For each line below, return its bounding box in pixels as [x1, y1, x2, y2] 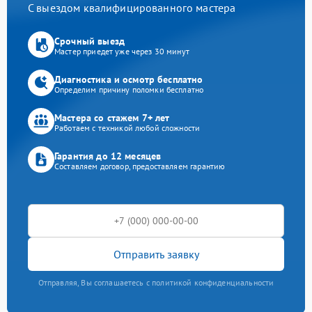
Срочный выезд [54, 34, 125, 47]
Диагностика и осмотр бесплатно [54, 72, 203, 86]
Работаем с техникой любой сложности [54, 122, 201, 133]
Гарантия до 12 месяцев [54, 149, 162, 162]
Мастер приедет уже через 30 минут [54, 45, 189, 56]
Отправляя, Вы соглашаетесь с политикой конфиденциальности [38, 277, 274, 288]
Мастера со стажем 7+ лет [54, 111, 170, 124]
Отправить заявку [113, 247, 199, 261]
